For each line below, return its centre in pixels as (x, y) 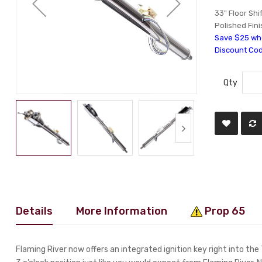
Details (35, 211)
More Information (122, 211)
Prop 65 (224, 211)
